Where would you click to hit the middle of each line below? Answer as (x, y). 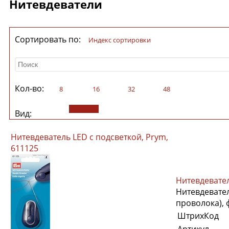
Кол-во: (30, 88)
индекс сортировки (122, 40)
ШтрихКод (198, 215)
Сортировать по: (49, 39)
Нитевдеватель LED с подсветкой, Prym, (89, 137)
